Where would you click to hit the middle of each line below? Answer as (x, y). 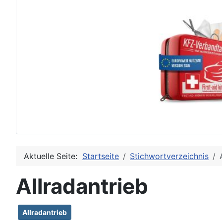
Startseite (101, 156)
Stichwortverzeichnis (169, 156)
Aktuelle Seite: (53, 156)
